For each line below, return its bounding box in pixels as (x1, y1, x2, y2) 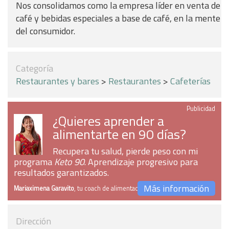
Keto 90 (54, 155, 84, 169)
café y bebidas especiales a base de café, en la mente (16, 11, 220, 25)
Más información (144, 181, 209, 195)
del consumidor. (16, 24, 75, 38)
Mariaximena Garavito (14, 184, 74, 193)
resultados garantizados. (14, 166, 109, 179)
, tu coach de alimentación (74, 184, 147, 193)
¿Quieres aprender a (53, 110, 164, 131)
